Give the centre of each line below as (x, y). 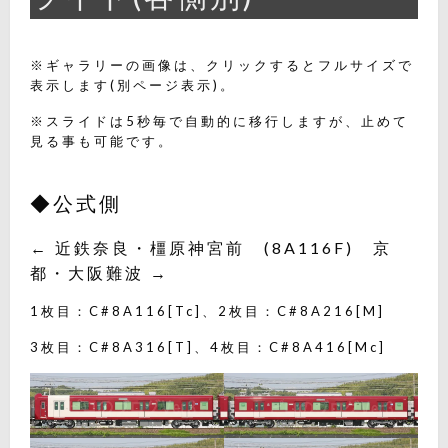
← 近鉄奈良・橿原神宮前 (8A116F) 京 (211, 247)
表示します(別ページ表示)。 (133, 84)
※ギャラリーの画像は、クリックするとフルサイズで (222, 64)
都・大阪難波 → (99, 272)
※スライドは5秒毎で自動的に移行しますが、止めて (219, 120)
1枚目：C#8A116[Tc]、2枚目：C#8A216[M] (207, 310)
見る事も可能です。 (102, 140)
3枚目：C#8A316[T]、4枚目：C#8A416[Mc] (208, 346)
